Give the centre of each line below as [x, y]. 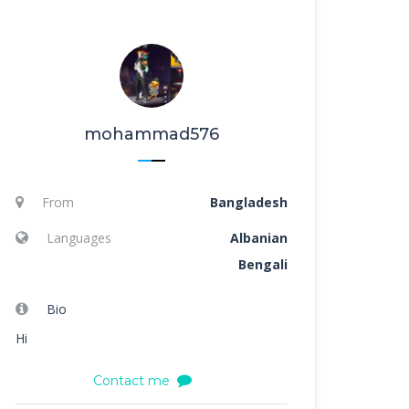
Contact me [131, 381]
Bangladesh [248, 202]
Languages [79, 238]
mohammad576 [151, 134]
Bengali [262, 264]
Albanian [258, 238]
